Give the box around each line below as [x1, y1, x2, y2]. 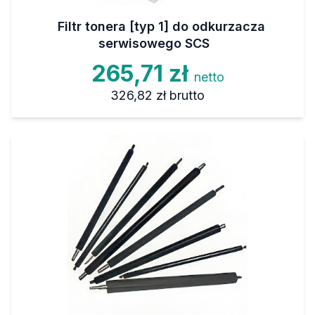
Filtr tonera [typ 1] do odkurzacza [57, 19, 265, 34]
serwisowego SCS [98, 36, 210, 51]
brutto [169, 88, 205, 103]
